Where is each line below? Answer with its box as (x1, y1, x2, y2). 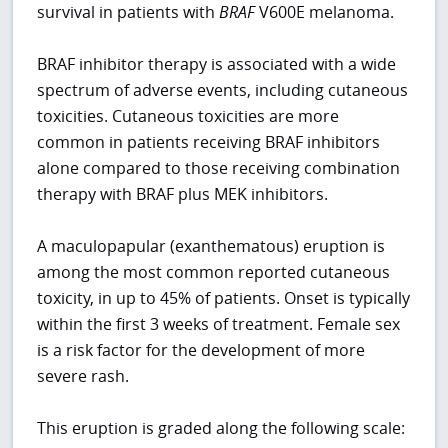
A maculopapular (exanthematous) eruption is (37, 235, 386, 258)
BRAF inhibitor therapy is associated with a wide (37, 53, 397, 76)
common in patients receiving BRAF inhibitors (37, 131, 381, 154)
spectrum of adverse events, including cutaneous (37, 79, 409, 102)
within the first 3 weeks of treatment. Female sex (37, 313, 401, 336)
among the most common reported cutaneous (37, 261, 391, 284)
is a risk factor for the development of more (37, 339, 366, 362)
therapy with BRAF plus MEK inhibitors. (37, 183, 329, 206)
